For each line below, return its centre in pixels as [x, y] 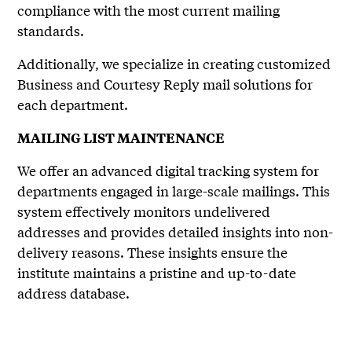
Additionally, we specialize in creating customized [174, 63]
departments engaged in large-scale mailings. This [174, 191]
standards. [51, 30]
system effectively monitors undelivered [144, 211]
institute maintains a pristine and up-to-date [157, 272]
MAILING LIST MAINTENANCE [121, 137]
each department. [73, 104]
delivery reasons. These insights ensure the [153, 252]
